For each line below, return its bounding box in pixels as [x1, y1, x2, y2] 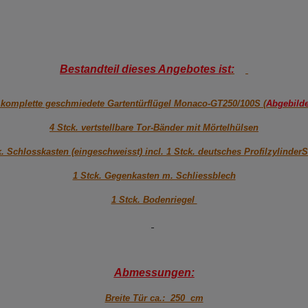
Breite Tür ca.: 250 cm [104, 293, 203, 304]
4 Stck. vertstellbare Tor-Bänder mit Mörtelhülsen [49, 122, 258, 133]
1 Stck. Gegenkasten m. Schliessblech [72, 170, 236, 181]
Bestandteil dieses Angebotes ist [60, 63, 231, 76]
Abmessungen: [113, 267, 195, 279]
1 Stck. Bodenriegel [111, 195, 197, 206]
